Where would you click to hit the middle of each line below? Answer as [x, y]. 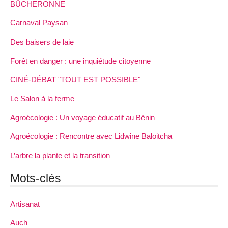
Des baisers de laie [42, 42]
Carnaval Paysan [39, 23]
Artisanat [25, 204]
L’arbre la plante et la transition [60, 155]
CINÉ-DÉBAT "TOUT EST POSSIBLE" [75, 79]
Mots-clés [36, 178]
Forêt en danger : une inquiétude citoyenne [80, 61]
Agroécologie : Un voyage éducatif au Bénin [82, 118]
